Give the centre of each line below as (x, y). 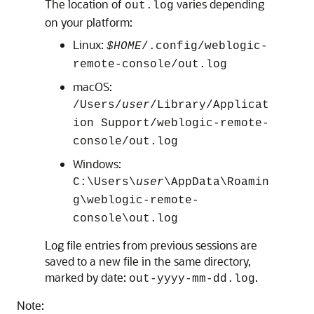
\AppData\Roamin (217, 182)
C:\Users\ (104, 182)
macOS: (93, 87)
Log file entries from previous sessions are (151, 245)
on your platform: (89, 22)
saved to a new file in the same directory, (148, 261)
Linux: (90, 45)
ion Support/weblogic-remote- (171, 123)
